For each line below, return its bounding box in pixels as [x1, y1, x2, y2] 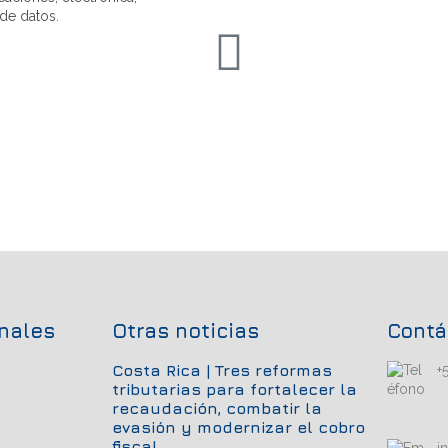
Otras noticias [112, 318, 259, 342]
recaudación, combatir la [112, 398, 322, 417]
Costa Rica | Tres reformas [112, 360, 332, 379]
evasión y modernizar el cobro [112, 417, 365, 436]
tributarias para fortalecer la [112, 379, 357, 398]
